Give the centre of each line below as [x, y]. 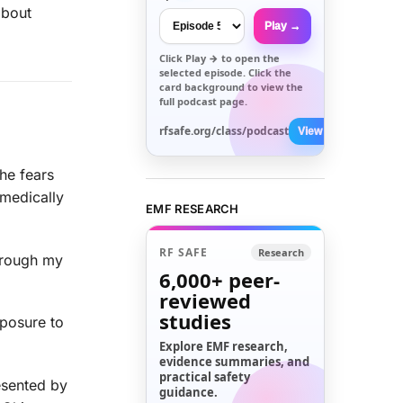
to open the [250, 58]
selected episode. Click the [226, 72]
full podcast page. [204, 101]
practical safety [205, 377]
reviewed [206, 301]
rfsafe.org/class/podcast [224, 130]
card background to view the [232, 86]
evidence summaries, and [235, 362]
